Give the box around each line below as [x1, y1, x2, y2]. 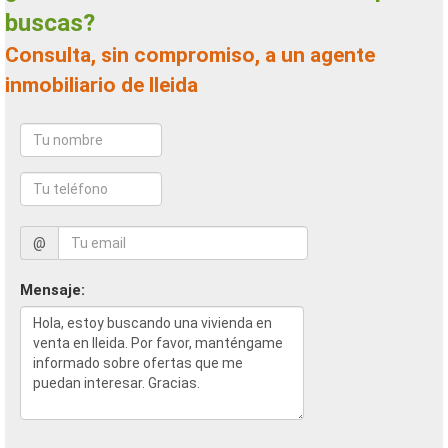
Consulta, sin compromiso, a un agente [5, 43, 19, 67]
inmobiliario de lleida [5, 73, 198, 97]
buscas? [5, 9, 95, 37]
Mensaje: [20, 281, 85, 299]
